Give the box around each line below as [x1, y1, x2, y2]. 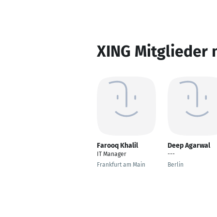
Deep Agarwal [168, 141, 210, 150]
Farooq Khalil [97, 141, 138, 150]
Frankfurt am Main [97, 161, 145, 168]
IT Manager [97, 151, 126, 157]
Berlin [168, 161, 184, 168]
